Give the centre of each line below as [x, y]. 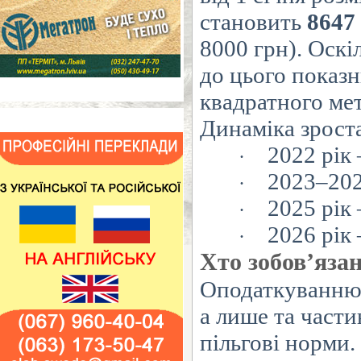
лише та [255, 316]
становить [251, 22]
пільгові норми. [278, 342]
